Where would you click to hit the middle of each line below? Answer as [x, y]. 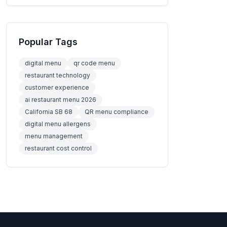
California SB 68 [49, 111]
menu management [54, 136]
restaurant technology [58, 75]
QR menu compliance [117, 111]
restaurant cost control [58, 148]
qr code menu [94, 63]
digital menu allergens [58, 124]
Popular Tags [48, 42]
